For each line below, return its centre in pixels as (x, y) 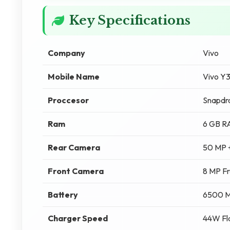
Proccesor (68, 100)
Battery (63, 195)
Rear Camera (74, 147)
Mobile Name (74, 76)
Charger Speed (78, 218)
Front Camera (76, 171)
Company (66, 53)
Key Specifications (130, 20)
